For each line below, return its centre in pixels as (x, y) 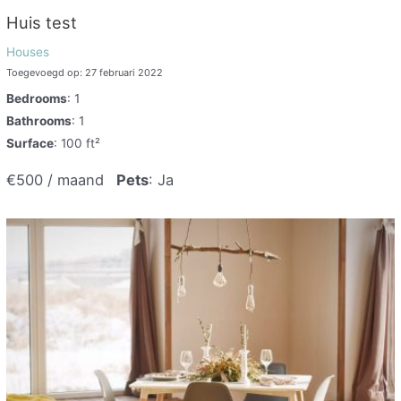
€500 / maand (55, 180)
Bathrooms (39, 120)
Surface (30, 143)
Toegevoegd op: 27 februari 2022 (85, 72)
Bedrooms (37, 98)
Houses (28, 51)
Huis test (42, 23)
